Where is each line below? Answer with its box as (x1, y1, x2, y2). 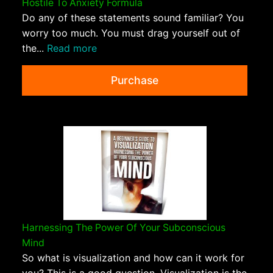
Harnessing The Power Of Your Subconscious (22, 222, 225, 234)
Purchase (111, 73, 158, 87)
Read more (47, 41, 97, 54)
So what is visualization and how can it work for (22, 252, 244, 264)
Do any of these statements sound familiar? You (22, 11, 244, 24)
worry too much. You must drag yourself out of (22, 26, 240, 39)
